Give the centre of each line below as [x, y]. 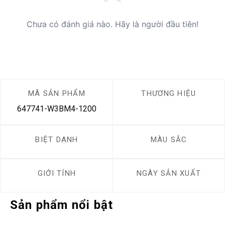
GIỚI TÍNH [57, 174]
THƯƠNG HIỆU [169, 94]
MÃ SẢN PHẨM [57, 94]
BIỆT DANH [57, 140]
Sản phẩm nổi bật [62, 205]
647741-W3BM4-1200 [57, 108]
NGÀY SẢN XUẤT [169, 174]
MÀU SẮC [169, 140]
